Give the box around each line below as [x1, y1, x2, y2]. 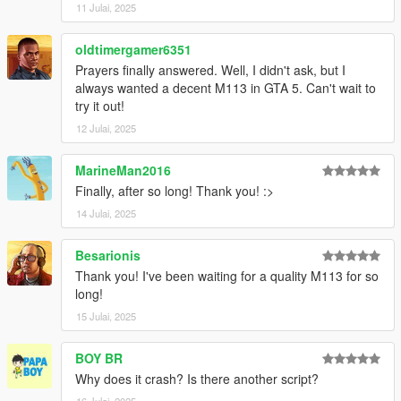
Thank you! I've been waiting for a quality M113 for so [75, 267, 379, 286]
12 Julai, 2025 [76, 121, 136, 136]
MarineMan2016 [75, 161, 171, 180]
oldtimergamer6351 [75, 40, 192, 59]
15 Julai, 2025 [76, 309, 136, 324]
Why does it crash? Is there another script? [75, 370, 319, 388]
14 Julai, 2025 [76, 206, 136, 221]
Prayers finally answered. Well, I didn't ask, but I [75, 61, 346, 80]
